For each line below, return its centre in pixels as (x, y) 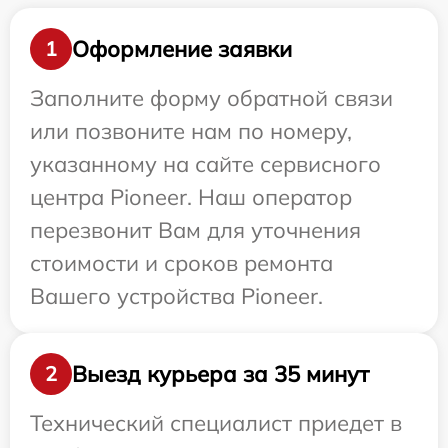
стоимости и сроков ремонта (181, 263)
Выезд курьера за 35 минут (220, 373)
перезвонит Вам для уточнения (195, 230)
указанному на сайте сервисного (205, 164)
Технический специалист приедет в (216, 423)
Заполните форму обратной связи (211, 98)
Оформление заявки (182, 48)
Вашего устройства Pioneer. (176, 296)
